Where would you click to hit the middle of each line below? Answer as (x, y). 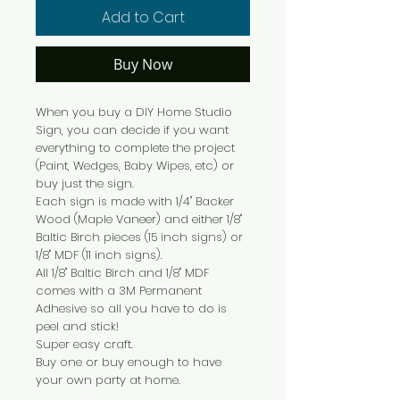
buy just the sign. (85, 183)
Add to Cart (143, 17)
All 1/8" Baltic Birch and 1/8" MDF (122, 272)
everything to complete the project (135, 147)
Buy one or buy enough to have (129, 362)
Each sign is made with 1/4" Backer (135, 201)
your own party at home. (110, 379)
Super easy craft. (84, 344)
